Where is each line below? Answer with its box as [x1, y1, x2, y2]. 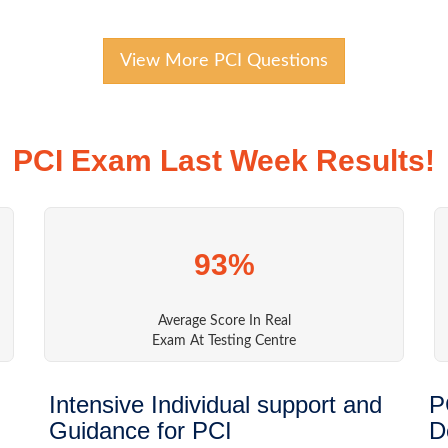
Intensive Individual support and [49, 391, 382, 419]
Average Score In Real [157, 314, 291, 329]
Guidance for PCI [49, 417, 232, 445]
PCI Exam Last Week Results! [13, 144, 435, 178]
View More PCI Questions [120, 52, 328, 71]
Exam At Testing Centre [152, 334, 296, 349]
